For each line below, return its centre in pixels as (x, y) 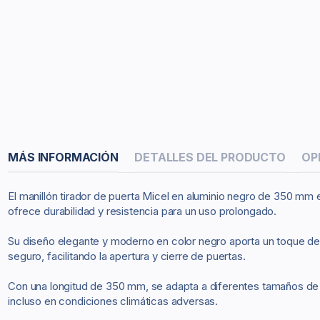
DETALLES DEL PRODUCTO (210, 157)
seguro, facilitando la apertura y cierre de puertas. (127, 256)
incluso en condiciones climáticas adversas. (113, 301)
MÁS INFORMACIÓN (63, 157)
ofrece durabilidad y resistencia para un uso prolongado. (142, 211)
